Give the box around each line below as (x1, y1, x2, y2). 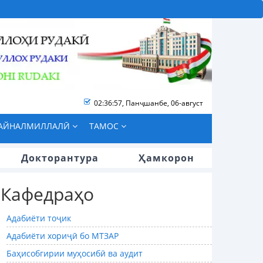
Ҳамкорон (139, 151, 194, 165)
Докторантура (21, 151, 99, 165)
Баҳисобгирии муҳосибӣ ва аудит (6, 248, 143, 259)
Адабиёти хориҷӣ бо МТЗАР (6, 230, 119, 242)
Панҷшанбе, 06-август (126, 98, 203, 109)
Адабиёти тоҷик (6, 213, 71, 224)
